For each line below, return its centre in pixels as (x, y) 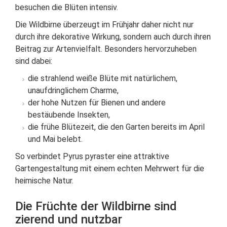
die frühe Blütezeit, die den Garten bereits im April (116, 127)
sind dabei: (34, 61)
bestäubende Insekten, (69, 115)
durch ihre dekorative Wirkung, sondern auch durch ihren (113, 37)
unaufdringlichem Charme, (73, 91)
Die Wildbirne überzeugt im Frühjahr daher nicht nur (104, 25)
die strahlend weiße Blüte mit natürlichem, (103, 79)
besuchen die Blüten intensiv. (67, 8)
